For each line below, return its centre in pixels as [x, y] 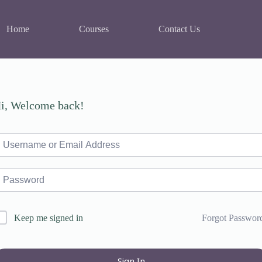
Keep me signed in [49, 218]
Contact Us [180, 29]
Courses [94, 29]
